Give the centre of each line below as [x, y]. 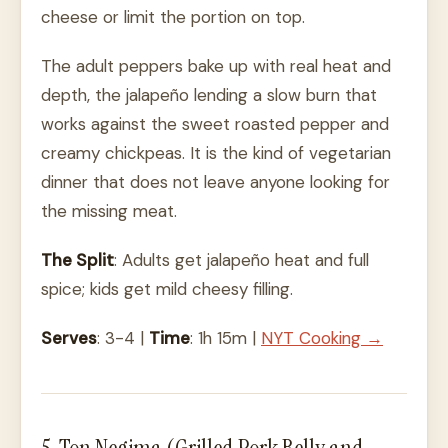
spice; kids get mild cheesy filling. [167, 289]
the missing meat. [109, 211]
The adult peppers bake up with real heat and [216, 66]
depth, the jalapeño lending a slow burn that [209, 95]
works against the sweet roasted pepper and [215, 124]
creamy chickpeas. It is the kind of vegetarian [216, 153]
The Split [77, 260]
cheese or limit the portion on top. [173, 17]
